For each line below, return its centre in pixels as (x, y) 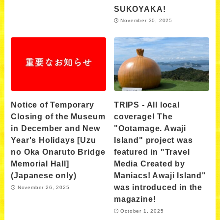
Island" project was (153, 140)
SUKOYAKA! (140, 9)
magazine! (135, 199)
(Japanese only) (44, 176)
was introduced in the (158, 187)
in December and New (55, 128)
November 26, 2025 (43, 187)
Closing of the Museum (58, 117)
